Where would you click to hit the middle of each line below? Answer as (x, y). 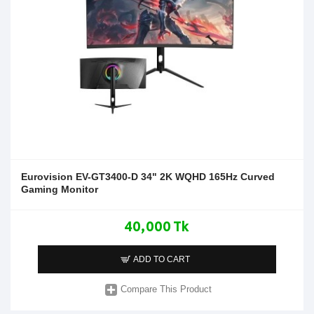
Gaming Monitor (60, 189)
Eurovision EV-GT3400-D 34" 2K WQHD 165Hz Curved (148, 176)
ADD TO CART (162, 259)
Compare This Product (166, 289)
